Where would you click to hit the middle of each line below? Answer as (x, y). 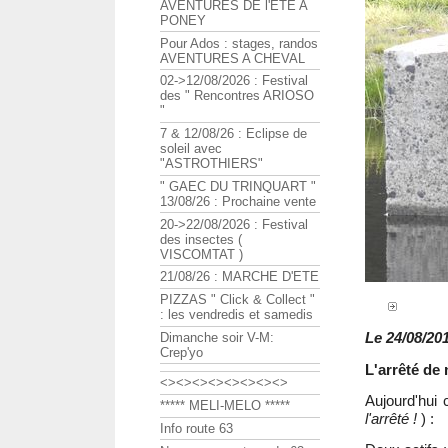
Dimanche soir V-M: (217, 337)
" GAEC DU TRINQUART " (238, 186)
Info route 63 (196, 428)
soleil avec (191, 149)
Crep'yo (181, 352)
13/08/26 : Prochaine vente (238, 201)
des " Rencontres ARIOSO (237, 96)
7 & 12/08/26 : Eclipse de (233, 134)
